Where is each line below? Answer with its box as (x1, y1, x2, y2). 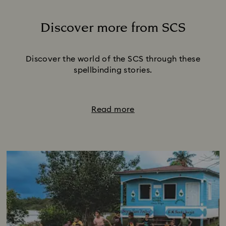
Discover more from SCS (40, 19, 186, 38)
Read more (91, 105, 135, 114)
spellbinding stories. (74, 66, 152, 75)
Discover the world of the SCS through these (25, 55, 201, 64)
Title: (112, 36, 131, 45)
